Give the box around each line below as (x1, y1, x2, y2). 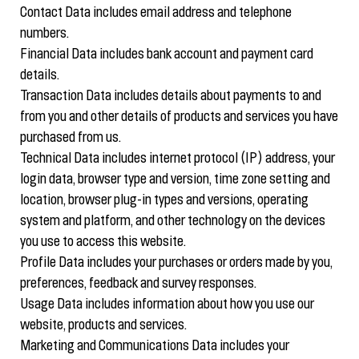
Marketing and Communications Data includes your (20, 339, 289, 353)
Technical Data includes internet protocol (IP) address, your (20, 151, 335, 166)
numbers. (20, 26, 69, 41)
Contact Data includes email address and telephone (20, 6, 292, 20)
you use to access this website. (20, 235, 186, 249)
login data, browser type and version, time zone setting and (20, 172, 330, 187)
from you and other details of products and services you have (20, 110, 338, 124)
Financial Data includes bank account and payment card (20, 47, 313, 62)
